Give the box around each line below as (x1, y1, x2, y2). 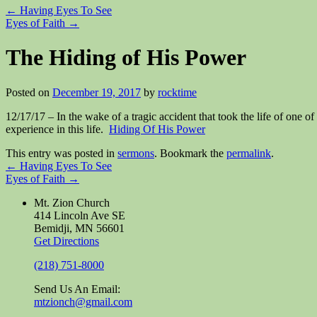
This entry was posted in (6, 146, 117, 159)
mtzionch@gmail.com (34, 295, 132, 308)
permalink (226, 146, 271, 159)
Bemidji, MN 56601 (34, 221, 125, 234)
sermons (117, 146, 154, 159)
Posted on (6, 86, 50, 98)
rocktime (158, 86, 197, 98)
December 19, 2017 (52, 86, 141, 98)
